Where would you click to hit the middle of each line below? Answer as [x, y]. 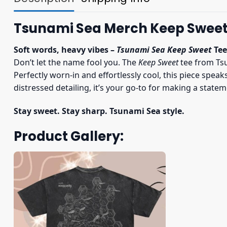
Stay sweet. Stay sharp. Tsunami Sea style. [99, 111]
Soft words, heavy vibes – [65, 50]
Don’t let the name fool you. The [76, 63]
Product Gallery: [69, 136]
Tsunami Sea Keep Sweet [164, 50]
